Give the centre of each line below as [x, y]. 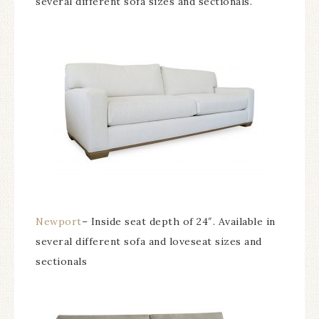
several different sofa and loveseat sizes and [149, 241]
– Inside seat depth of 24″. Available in [178, 221]
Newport [59, 221]
